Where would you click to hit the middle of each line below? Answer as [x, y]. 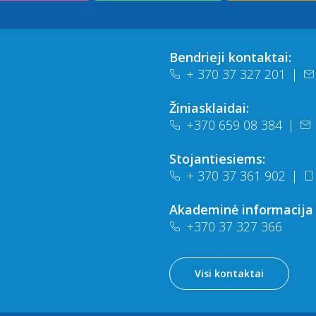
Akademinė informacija [241, 210]
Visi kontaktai [229, 274]
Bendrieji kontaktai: [230, 57]
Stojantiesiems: [217, 159]
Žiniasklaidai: [209, 108]
